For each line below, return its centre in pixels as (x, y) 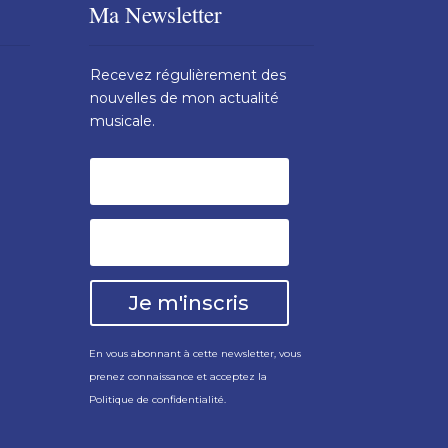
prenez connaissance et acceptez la (178, 376)
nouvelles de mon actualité (185, 97)
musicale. (123, 120)
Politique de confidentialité (157, 399)
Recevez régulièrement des (188, 74)
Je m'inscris (189, 302)
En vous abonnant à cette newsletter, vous (195, 353)
